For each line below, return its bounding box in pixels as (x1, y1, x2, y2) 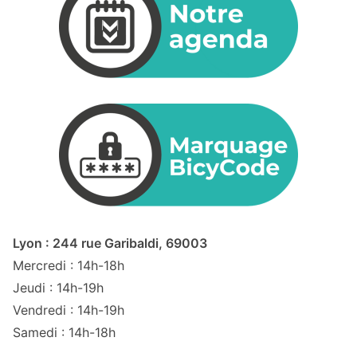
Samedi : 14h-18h (13, 324, 116, 340)
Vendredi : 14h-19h (13, 301, 124, 318)
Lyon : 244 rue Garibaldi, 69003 (13, 234, 207, 251)
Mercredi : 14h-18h (13, 257, 124, 273)
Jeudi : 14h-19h (13, 279, 104, 296)
